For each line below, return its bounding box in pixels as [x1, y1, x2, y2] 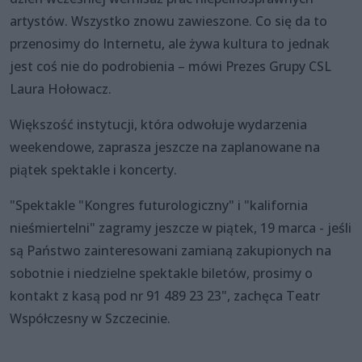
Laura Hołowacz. [10, 80, 112, 99]
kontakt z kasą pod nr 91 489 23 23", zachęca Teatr [10, 287, 320, 305]
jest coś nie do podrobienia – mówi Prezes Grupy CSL [10, 57, 331, 76]
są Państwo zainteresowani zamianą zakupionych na [10, 242, 331, 260]
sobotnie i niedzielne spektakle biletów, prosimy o [10, 264, 313, 283]
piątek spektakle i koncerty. [10, 161, 177, 179]
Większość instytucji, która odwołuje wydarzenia [10, 116, 307, 134]
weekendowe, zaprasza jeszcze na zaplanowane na [10, 138, 320, 157]
